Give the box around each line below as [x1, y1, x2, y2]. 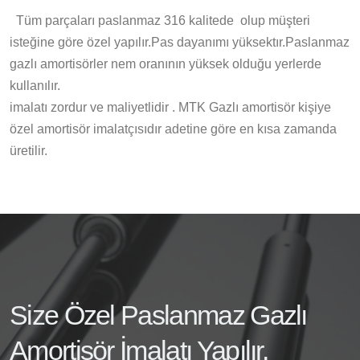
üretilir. [10, 144, 47, 157]
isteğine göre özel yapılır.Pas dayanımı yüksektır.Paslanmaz [10, 35, 350, 49]
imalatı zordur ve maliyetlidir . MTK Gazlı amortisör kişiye [10, 100, 331, 114]
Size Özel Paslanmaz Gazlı [10, 300, 307, 330]
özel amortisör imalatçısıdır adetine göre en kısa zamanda [10, 122, 337, 136]
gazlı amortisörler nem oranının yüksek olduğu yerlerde [10, 57, 321, 71]
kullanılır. [10, 79, 60, 92]
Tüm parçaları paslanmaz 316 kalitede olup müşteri [10, 14, 310, 27]
